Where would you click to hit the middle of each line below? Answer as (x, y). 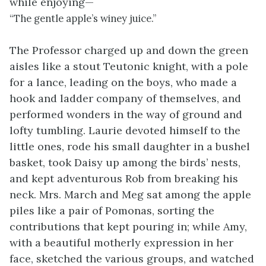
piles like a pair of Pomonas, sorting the (112, 210)
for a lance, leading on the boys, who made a (123, 82)
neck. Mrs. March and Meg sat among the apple (130, 194)
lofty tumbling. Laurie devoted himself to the (125, 130)
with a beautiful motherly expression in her (121, 243)
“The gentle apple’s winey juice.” (83, 18)
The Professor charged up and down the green (129, 50)
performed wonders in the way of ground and (126, 114)
